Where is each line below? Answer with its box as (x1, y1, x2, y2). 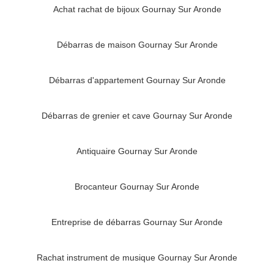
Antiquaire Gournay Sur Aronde (76, 146, 198, 156)
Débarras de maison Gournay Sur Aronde (56, 39, 218, 50)
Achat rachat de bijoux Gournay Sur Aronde (53, 4, 221, 14)
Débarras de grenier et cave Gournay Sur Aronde (42, 110, 232, 120)
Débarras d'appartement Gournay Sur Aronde (48, 75, 226, 85)
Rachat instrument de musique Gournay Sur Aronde (37, 252, 237, 262)
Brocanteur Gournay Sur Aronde (75, 181, 199, 191)
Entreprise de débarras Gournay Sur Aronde (51, 217, 223, 227)
